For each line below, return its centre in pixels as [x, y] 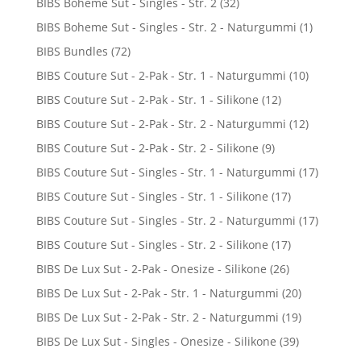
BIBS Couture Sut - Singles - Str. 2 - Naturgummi [166, 221]
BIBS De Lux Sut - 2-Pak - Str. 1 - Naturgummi [157, 293]
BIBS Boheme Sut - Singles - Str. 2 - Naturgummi [166, 27]
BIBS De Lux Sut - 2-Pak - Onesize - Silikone [151, 269]
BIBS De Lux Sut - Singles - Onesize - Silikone [156, 342]
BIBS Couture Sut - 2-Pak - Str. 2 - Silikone [147, 148]
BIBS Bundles [72, 52]
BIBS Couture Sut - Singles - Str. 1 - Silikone [152, 197]
